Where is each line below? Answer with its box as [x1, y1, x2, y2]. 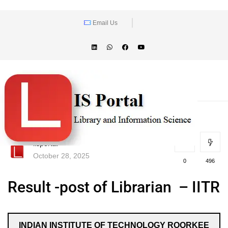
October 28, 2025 [33, 151, 90, 160]
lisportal [33, 139, 58, 148]
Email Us [91, 19, 118, 26]
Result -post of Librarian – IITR [8, 178, 220, 196]
